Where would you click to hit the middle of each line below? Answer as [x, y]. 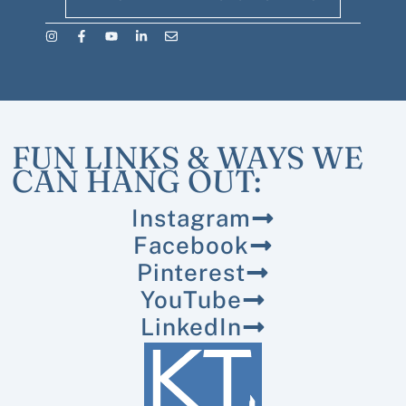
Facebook [191, 245]
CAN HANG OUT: [137, 182]
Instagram [191, 217]
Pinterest [191, 272]
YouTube [191, 299]
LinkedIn [191, 326]
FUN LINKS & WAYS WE [188, 158]
